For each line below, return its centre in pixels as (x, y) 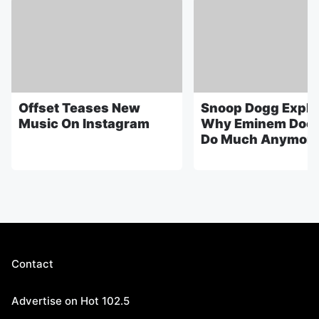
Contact (32, 263)
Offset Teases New (79, 108)
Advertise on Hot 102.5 (70, 300)
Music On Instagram (84, 123)
